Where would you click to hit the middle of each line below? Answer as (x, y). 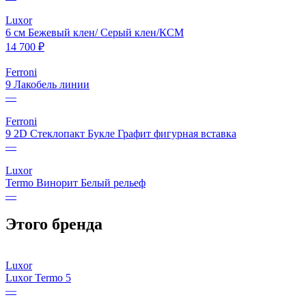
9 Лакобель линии (47, 85)
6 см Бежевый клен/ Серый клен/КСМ (95, 33)
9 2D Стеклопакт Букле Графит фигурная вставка (121, 134)
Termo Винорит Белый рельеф (75, 183)
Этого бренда (54, 224)
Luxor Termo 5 (38, 278)
